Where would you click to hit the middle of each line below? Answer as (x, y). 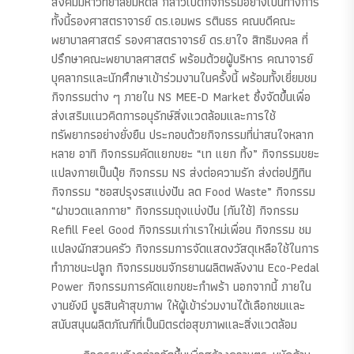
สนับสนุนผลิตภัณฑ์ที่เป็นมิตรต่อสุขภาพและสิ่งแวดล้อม (174, 324)
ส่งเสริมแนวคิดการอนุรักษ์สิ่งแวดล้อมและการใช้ (164, 115)
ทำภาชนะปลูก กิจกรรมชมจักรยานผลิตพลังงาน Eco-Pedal (185, 267)
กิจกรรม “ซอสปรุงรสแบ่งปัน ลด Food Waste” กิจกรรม (183, 191)
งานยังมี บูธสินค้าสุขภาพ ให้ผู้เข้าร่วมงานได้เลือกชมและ (178, 305)
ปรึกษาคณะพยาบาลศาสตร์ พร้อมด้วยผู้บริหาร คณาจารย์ (182, 58)
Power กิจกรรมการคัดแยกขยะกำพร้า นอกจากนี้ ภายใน (181, 286)
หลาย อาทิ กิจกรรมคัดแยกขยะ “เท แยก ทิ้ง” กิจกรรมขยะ (185, 153)
